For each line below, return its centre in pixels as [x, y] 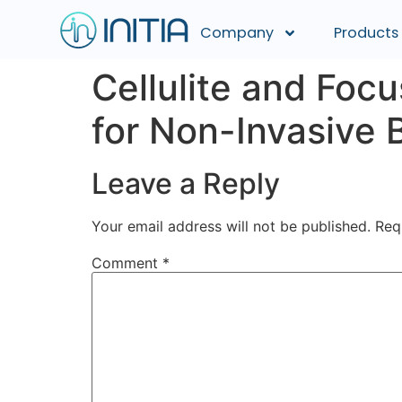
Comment [127, 262]
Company [237, 32]
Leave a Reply [186, 184]
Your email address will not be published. [231, 227]
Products [366, 32]
